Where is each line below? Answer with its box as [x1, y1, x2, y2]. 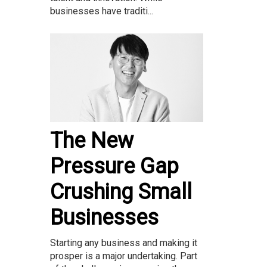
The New [50, 128, 133, 153]
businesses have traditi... [50, 5, 153, 17]
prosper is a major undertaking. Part [50, 250, 197, 262]
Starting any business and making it [50, 237, 197, 249]
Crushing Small [50, 179, 192, 204]
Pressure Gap [50, 153, 179, 179]
